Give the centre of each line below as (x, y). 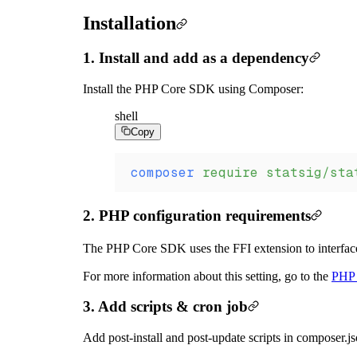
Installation (129, 23)
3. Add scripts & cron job (165, 307)
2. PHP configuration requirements (197, 215)
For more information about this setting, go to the (207, 276)
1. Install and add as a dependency (196, 58)
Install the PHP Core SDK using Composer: (193, 89)
